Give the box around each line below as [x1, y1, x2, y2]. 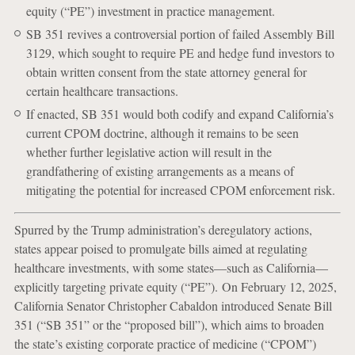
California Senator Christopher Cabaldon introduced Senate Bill [13, 297, 332, 314]
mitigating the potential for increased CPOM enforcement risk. [25, 181, 335, 198]
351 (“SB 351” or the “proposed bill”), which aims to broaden [13, 316, 324, 333]
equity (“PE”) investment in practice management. [25, 2, 275, 19]
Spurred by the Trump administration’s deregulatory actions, [13, 221, 312, 238]
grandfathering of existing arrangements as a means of [25, 162, 294, 179]
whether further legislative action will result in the [25, 143, 272, 160]
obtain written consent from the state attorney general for [25, 63, 307, 80]
